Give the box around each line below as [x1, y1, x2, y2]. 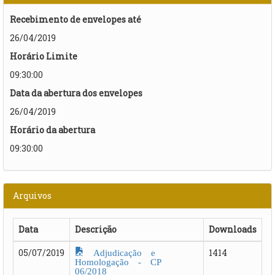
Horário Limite [10, 50, 77, 62]
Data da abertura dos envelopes [10, 87, 142, 99]
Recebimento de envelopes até [10, 13, 141, 25]
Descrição [75, 223, 117, 235]
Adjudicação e [84, 246, 155, 257]
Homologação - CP [75, 255, 161, 266]
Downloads [209, 223, 257, 235]
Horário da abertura [10, 123, 95, 136]
